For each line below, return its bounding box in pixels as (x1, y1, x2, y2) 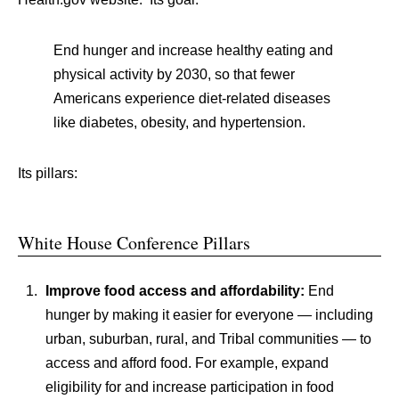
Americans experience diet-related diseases (53, 91, 330, 106)
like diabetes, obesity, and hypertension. (53, 115, 305, 130)
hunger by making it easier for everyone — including (45, 307, 373, 322)
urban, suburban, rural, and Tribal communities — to (45, 331, 371, 346)
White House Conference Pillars (18, 231, 250, 255)
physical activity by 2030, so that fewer (53, 67, 295, 82)
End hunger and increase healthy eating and (53, 43, 333, 58)
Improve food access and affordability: (45, 283, 305, 298)
